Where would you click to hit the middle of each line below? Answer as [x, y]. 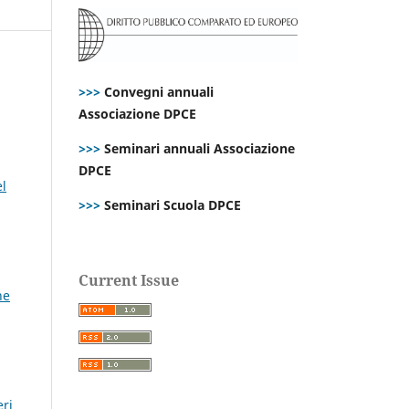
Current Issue [129, 280]
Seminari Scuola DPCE [171, 204]
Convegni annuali [159, 91]
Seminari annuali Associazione [198, 148]
